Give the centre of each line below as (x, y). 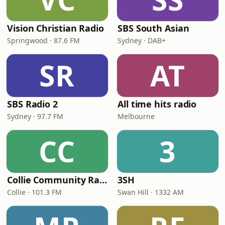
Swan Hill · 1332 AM (151, 192)
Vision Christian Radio (56, 28)
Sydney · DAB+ (142, 40)
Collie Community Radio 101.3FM (103, 180)
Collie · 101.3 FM (34, 192)
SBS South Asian (153, 28)
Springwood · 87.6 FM (43, 40)
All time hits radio (157, 104)
